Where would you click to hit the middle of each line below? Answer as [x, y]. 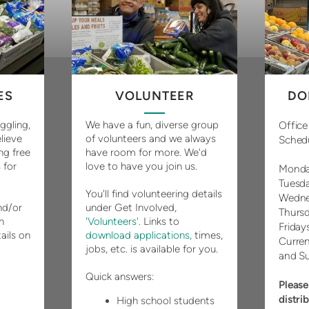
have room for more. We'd [146, 153]
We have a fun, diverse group [152, 125]
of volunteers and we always [151, 139]
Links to [160, 222]
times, [207, 236]
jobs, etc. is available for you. [152, 249]
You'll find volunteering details [154, 194]
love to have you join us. [143, 167]
